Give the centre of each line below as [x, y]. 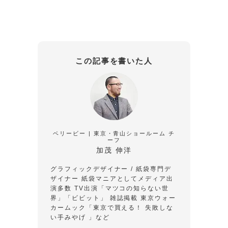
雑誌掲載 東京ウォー [143, 198]
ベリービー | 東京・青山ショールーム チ [114, 133]
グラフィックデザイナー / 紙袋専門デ [111, 169]
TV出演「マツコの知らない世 [122, 188]
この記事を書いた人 [114, 61]
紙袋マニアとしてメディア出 [127, 178]
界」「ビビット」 [80, 198]
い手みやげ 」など [80, 217]
